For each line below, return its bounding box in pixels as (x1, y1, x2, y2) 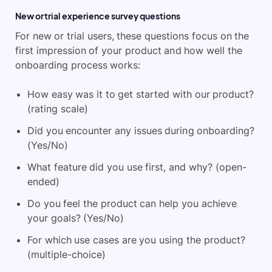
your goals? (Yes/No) (27, 212, 124, 225)
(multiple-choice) (27, 248, 106, 261)
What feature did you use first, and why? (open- (27, 161, 246, 174)
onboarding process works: (15, 59, 141, 72)
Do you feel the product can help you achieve (27, 197, 237, 210)
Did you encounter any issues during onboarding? (27, 124, 255, 137)
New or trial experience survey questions (15, 10, 180, 22)
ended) (27, 175, 59, 188)
